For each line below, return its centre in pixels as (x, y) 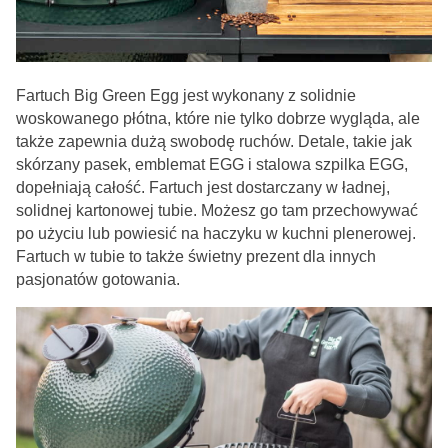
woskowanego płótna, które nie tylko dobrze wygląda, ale (218, 119)
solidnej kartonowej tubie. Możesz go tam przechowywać (217, 211)
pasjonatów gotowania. (98, 280)
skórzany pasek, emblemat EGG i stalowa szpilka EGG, (212, 165)
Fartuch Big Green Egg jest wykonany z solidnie (186, 96)
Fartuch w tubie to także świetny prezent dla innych (196, 257)
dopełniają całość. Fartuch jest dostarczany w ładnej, (203, 188)
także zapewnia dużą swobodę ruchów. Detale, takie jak (214, 142)
